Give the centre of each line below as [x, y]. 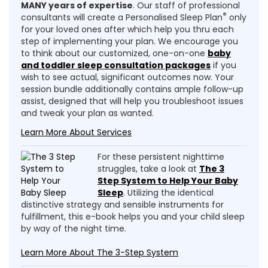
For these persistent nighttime [161, 157]
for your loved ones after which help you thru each [127, 29]
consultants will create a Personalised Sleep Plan [122, 17]
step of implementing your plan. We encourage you [130, 41]
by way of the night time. [74, 229]
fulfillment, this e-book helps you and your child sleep [133, 217]
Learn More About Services [76, 132]
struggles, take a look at [148, 169]
